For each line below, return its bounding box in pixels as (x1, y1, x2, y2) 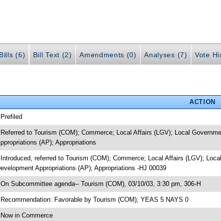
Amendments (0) (79, 51, 137, 59)
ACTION (189, 98, 216, 106)
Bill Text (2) (33, 51, 72, 59)
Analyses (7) (144, 51, 187, 59)
